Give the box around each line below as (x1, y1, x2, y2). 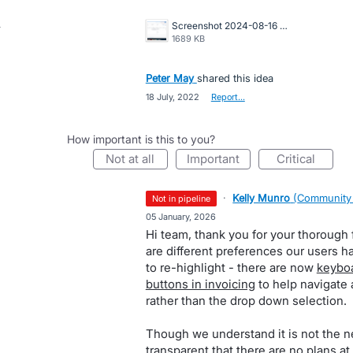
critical (284, 151, 315, 166)
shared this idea (196, 72, 273, 84)
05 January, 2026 (145, 211, 216, 222)
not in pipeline (158, 193, 211, 204)
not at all (114, 151, 155, 166)
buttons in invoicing (145, 277, 255, 292)
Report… (210, 91, 245, 102)
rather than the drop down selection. (145, 293, 347, 308)
